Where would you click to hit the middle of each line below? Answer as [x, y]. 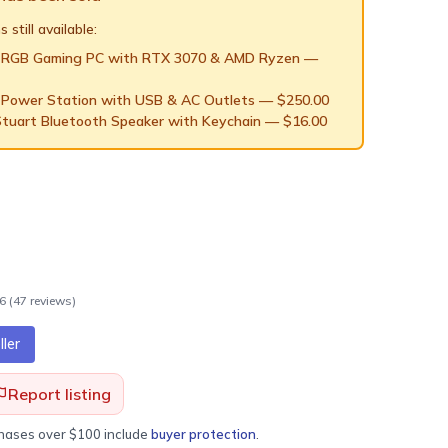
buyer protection [203, 434]
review [46, 300]
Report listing [59, 394]
